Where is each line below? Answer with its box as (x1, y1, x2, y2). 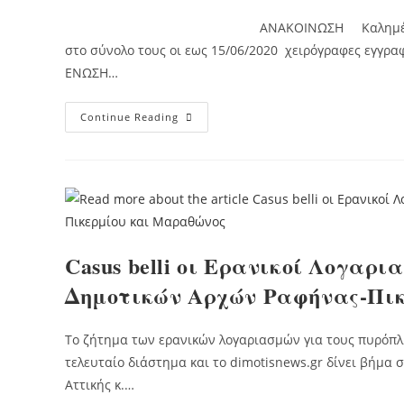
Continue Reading (80, 109, 179, 124)
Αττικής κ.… (65, 375, 134, 393)
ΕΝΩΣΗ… (65, 63, 118, 81)
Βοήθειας (178, 133, 241, 151)
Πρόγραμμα (178, 107, 255, 125)
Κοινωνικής (178, 120, 256, 138)
